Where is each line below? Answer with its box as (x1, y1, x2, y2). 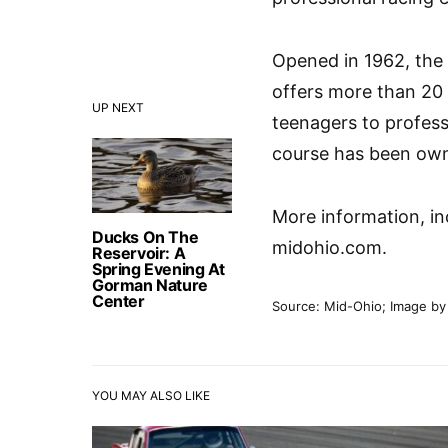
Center (92, 291, 145, 311)
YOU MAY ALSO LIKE (92, 388, 210, 403)
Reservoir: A (92, 243, 186, 263)
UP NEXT (92, 100, 144, 115)
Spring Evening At (92, 259, 225, 279)
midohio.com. (272, 237, 387, 258)
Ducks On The (92, 227, 199, 247)
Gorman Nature (92, 275, 208, 295)
